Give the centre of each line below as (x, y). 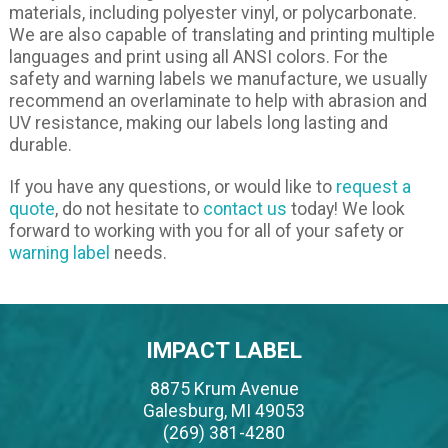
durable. (40, 145)
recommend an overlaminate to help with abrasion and (217, 101)
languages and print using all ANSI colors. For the (198, 57)
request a (373, 187)
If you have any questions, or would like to (172, 187)
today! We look (345, 209)
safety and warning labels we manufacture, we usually (217, 79)
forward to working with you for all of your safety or (206, 231)
